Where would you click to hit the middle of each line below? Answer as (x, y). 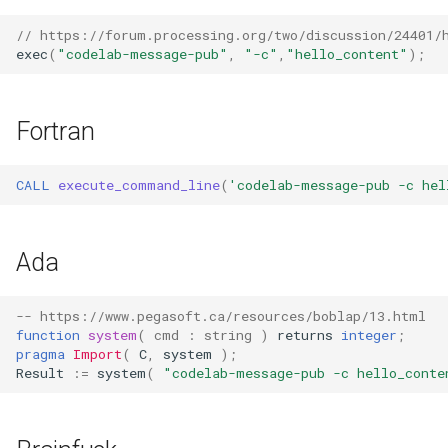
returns (305, 334)
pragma (40, 353)
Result (40, 372)
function (48, 334)
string (228, 334)
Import (97, 353)
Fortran (55, 131)
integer (369, 334)
